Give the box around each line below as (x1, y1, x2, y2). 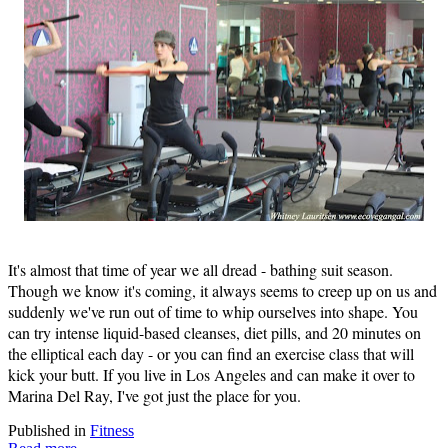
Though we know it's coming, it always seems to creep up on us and (8, 279, 437, 301)
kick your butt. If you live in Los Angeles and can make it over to (8, 363, 415, 385)
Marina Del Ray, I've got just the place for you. (8, 384, 301, 406)
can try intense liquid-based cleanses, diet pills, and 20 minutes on (8, 321, 421, 343)
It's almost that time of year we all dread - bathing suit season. (8, 258, 393, 280)
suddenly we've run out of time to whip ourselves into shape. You (8, 300, 418, 322)
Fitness (90, 421, 134, 439)
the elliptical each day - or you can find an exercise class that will (8, 342, 414, 364)
